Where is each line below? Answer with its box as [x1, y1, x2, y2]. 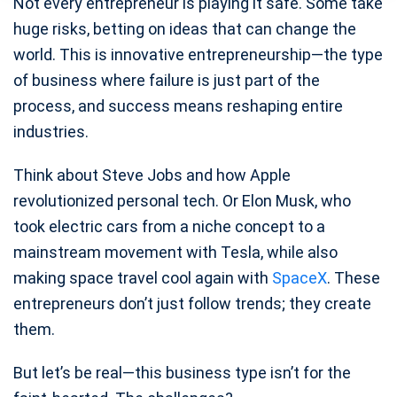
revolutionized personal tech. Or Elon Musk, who [13, 191, 351, 211]
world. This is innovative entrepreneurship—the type [13, 45, 383, 65]
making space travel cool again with [13, 269, 272, 288]
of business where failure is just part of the [13, 71, 320, 90]
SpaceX [272, 269, 327, 288]
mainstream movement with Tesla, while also [13, 243, 338, 262]
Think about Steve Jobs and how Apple [13, 166, 291, 185]
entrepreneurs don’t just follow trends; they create [13, 294, 371, 314]
